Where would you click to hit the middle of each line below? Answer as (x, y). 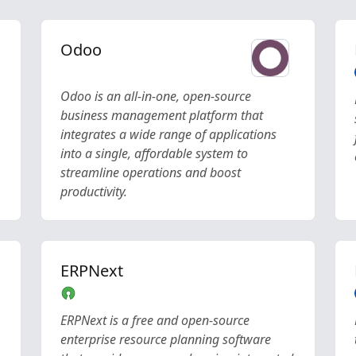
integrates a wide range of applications (168, 134)
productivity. (93, 192)
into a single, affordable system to (154, 153)
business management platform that (161, 115)
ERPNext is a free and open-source (155, 320)
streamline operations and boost (150, 172)
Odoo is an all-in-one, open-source (155, 96)
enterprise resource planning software (165, 339)
